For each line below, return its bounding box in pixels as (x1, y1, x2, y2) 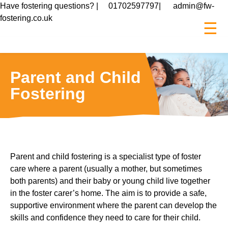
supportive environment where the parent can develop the (10, 201, 217, 210)
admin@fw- (173, 2, 214, 10)
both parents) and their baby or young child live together (10, 177, 210, 185)
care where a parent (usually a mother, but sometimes (10, 164, 202, 173)
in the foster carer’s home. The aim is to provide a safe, (10, 189, 207, 197)
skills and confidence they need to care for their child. (10, 213, 201, 222)
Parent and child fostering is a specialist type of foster (10, 152, 201, 161)
